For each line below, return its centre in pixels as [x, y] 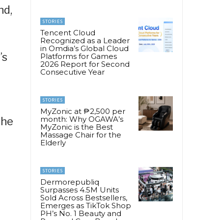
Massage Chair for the [81, 135]
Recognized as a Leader [85, 40]
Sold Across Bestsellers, [84, 197]
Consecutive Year [72, 72]
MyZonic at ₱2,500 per [83, 111]
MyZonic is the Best [77, 127]
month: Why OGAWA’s [82, 119]
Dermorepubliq [70, 182]
